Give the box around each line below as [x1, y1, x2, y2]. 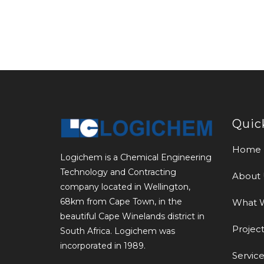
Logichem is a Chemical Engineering [60, 152, 212, 163]
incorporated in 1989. [60, 240, 146, 252]
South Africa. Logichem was [60, 226, 175, 237]
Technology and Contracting [60, 167, 176, 178]
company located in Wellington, [60, 181, 190, 193]
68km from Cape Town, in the [60, 196, 182, 207]
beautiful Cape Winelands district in [60, 211, 204, 222]
